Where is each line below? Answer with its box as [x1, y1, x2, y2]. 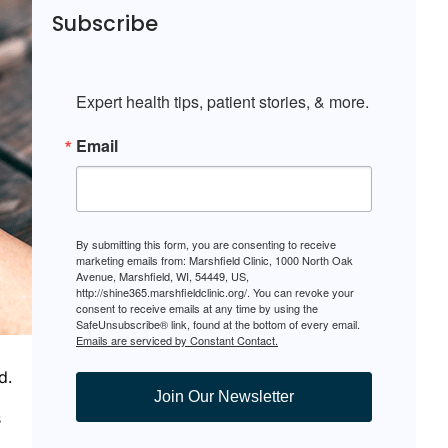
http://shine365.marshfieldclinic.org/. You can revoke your [76, 284, 354, 301]
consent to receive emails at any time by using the [76, 300, 318, 317]
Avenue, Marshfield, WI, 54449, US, [76, 268, 249, 285]
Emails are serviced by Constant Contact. [76, 332, 278, 349]
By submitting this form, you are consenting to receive [76, 236, 336, 253]
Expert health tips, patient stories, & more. [76, 90, 369, 114]
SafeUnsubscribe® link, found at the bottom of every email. [76, 316, 360, 333]
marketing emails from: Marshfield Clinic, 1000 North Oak [76, 252, 353, 269]
